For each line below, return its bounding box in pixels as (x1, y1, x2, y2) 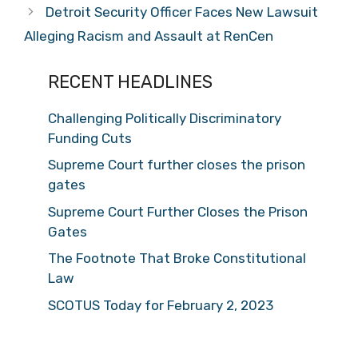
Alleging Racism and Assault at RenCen (24, 27, 273, 44)
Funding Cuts (48, 129, 132, 146)
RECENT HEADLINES (48, 70, 213, 93)
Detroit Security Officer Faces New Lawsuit (46, 3, 319, 20)
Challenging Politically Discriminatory (48, 109, 281, 126)
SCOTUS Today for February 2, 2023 (48, 296, 273, 313)
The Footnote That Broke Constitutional (48, 250, 306, 266)
